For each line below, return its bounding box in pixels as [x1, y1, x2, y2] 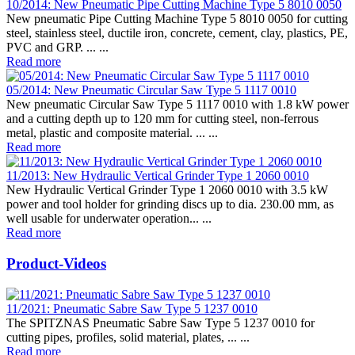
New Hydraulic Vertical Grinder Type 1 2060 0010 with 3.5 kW [6, 183, 328, 197]
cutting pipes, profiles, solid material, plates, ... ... [6, 330, 250, 344]
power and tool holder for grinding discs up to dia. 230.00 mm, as [6, 197, 334, 212]
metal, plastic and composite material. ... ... [6, 126, 218, 140]
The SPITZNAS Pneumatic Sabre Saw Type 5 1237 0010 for [6, 315, 315, 330]
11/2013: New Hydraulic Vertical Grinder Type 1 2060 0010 [6, 169, 309, 183]
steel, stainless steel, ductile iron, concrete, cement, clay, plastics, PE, [6, 26, 348, 40]
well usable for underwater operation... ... [6, 212, 212, 226]
